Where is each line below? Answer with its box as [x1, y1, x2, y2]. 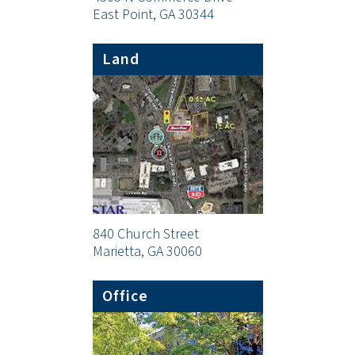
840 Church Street [92, 225, 199, 243]
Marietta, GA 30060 [92, 242, 202, 261]
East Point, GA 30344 [92, 6, 214, 24]
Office [101, 286, 148, 307]
